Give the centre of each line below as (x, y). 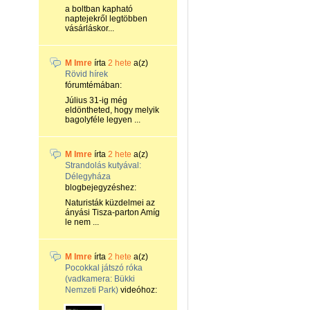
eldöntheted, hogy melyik (112, 110)
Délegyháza (88, 176)
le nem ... (82, 222)
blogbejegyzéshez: (101, 188)
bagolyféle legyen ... (103, 120)
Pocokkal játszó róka (104, 268)
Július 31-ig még (96, 100)
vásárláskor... (90, 28)
